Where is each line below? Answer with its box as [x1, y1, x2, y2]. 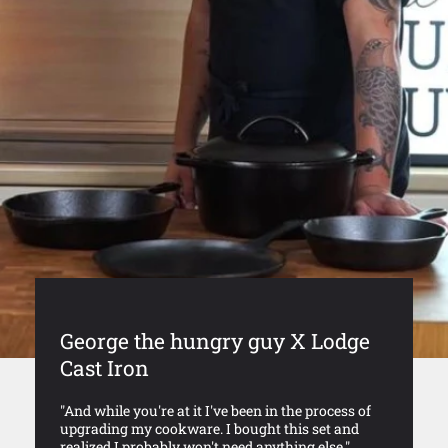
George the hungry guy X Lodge [60, 327, 370, 356]
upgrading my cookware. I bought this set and [60, 419, 359, 439]
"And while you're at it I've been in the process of [60, 401, 371, 421]
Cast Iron [60, 354, 149, 383]
